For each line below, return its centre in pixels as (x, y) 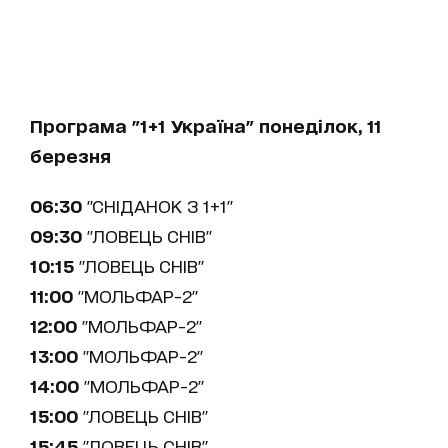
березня (70, 155)
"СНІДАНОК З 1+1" (157, 205)
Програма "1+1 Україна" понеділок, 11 (206, 125)
